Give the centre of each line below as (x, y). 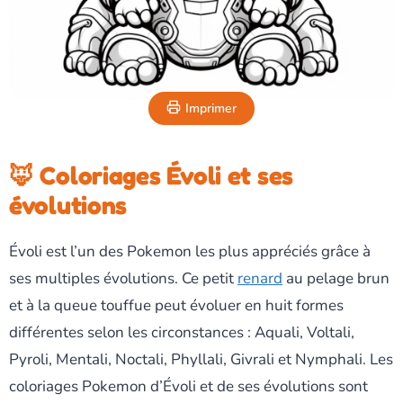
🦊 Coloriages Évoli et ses (151, 175)
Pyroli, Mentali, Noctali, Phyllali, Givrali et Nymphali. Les (201, 359)
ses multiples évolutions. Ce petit (123, 278)
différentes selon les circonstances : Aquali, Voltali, (182, 332)
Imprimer (211, 108)
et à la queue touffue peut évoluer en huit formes (176, 305)
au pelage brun (336, 278)
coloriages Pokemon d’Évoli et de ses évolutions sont (188, 386)
